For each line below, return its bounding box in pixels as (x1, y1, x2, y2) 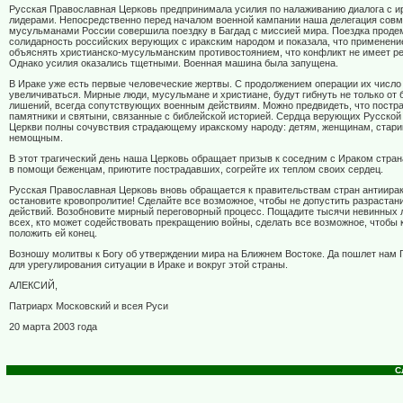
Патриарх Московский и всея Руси (9, 300, 168, 312)
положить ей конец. (9, 228, 97, 239)
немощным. (9, 132, 63, 144)
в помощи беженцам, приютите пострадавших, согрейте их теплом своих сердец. (9, 164, 383, 175)
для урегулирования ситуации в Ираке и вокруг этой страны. (9, 259, 288, 271)
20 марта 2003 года (9, 321, 97, 333)
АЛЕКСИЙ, (9, 280, 58, 291)
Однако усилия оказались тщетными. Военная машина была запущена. (9, 58, 338, 69)
